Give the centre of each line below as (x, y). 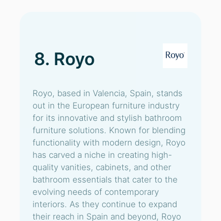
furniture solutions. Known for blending (109, 130)
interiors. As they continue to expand (105, 204)
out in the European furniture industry (106, 106)
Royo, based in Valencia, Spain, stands (108, 93)
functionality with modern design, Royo (109, 143)
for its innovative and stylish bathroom (107, 118)
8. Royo (64, 59)
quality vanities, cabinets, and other (102, 167)
